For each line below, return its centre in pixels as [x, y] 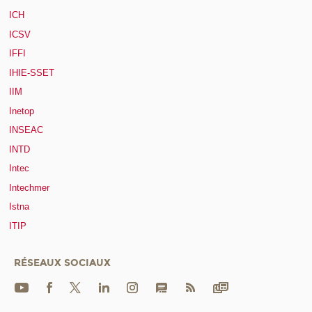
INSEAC [26, 130]
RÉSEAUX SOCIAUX [62, 263]
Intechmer [29, 187]
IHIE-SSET [32, 72]
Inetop [22, 111]
